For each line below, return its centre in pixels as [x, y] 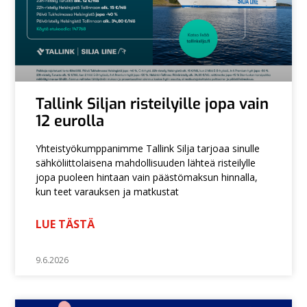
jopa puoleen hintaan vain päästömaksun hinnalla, [147, 177]
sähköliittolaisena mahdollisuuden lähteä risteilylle [146, 163]
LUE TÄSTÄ [65, 224]
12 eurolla [70, 121]
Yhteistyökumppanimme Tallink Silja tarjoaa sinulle [148, 149]
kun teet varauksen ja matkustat [108, 192]
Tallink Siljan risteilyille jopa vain [152, 104]
